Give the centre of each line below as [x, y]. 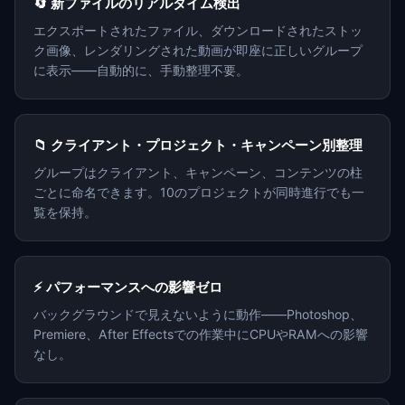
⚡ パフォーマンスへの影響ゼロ [128, 287]
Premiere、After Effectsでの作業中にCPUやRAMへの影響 [201, 334]
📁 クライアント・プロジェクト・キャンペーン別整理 [198, 146]
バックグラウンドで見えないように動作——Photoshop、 [198, 315]
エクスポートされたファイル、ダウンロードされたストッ [198, 31]
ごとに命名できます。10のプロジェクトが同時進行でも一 [199, 193]
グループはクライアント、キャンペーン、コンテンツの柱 [198, 173]
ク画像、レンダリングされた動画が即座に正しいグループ [198, 51]
